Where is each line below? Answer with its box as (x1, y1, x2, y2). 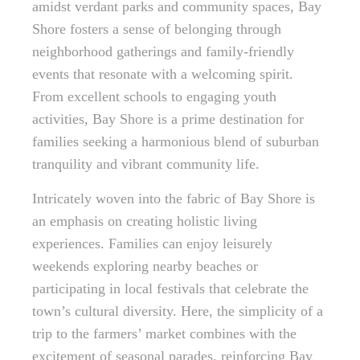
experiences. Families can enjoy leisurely (32, 235, 272, 252)
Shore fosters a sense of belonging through (32, 21, 281, 38)
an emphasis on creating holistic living (32, 213, 257, 230)
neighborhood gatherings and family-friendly (32, 43, 294, 60)
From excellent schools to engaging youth (32, 88, 276, 105)
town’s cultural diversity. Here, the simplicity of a (32, 303, 323, 320)
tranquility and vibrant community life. (32, 156, 260, 173)
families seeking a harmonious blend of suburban (32, 133, 319, 150)
